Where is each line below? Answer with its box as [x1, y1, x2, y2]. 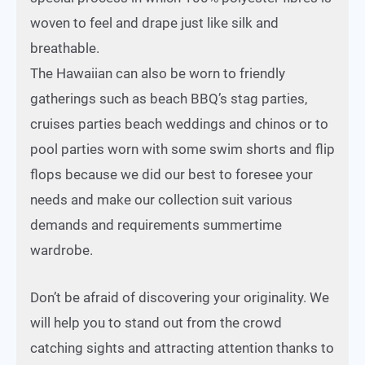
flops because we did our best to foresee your [30, 165, 313, 182]
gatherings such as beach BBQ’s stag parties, [30, 90, 307, 107]
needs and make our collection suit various [30, 191, 292, 208]
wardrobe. [30, 241, 93, 258]
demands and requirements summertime [30, 216, 282, 233]
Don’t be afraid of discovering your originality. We [30, 288, 329, 306]
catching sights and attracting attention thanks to [30, 339, 334, 356]
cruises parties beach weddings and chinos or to [30, 115, 328, 132]
